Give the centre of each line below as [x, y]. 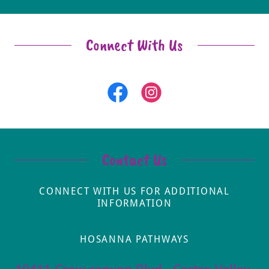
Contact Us [134, 160]
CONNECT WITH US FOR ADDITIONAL [134, 192]
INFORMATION [134, 204]
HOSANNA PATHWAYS [134, 240]
